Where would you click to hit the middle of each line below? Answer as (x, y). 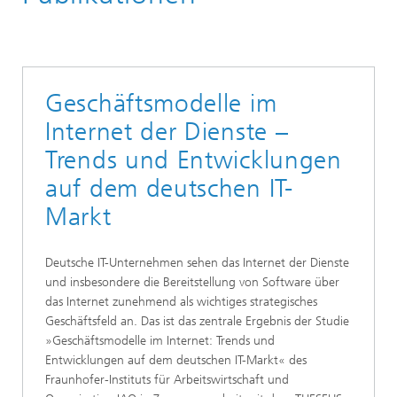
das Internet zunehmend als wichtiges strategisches (181, 302)
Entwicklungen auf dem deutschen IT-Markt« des (176, 360)
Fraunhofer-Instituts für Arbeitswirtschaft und (167, 380)
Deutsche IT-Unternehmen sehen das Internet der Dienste (197, 263)
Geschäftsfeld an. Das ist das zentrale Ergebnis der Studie (197, 321)
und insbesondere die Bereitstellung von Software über (192, 282)
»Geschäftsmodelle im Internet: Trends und (160, 341)
